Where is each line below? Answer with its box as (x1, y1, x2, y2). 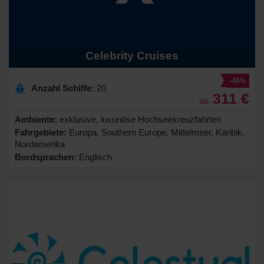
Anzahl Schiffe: (31, 82, 94, 93)
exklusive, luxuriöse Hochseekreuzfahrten (57, 114, 221, 124)
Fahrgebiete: (15, 127, 67, 137)
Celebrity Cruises (85, 49, 179, 62)
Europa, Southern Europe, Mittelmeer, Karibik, (67, 127, 245, 137)
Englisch (77, 151, 112, 162)
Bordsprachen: (15, 151, 77, 162)
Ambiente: (15, 114, 57, 124)
